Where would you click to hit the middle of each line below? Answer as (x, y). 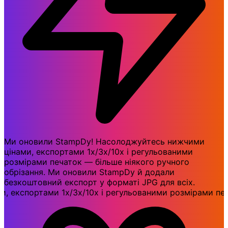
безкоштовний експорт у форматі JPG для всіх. (99, 182)
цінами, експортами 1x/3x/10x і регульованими (98, 152)
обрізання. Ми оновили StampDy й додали (89, 172)
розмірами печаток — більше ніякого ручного (97, 162)
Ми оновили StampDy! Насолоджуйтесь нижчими (104, 142)
